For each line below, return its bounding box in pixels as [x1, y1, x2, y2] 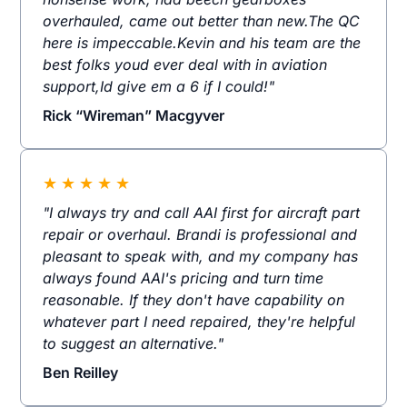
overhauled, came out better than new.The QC [43, 12, 361, 31]
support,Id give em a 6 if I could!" [43, 77, 275, 96]
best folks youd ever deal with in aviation [43, 55, 328, 74]
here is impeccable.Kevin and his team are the [43, 34, 362, 53]
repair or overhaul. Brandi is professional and [43, 225, 358, 244]
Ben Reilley [43, 363, 119, 382]
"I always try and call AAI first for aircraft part [43, 203, 361, 223]
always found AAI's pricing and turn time [43, 269, 324, 288]
